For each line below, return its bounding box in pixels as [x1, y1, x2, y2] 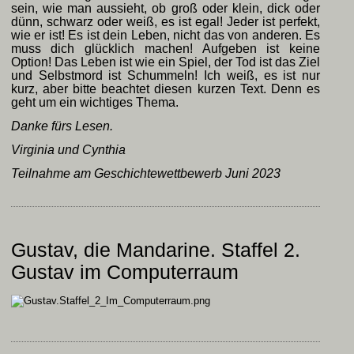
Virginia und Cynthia [10, 142, 126, 156]
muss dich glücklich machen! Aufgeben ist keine [10, 41, 321, 55]
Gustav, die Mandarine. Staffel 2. [10, 238, 300, 261]
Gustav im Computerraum [10, 260, 239, 283]
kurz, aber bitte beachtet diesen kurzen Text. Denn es [10, 81, 321, 96]
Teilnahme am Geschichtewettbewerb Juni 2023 [10, 166, 281, 180]
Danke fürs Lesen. [10, 119, 113, 133]
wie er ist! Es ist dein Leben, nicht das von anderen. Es [10, 28, 321, 42]
